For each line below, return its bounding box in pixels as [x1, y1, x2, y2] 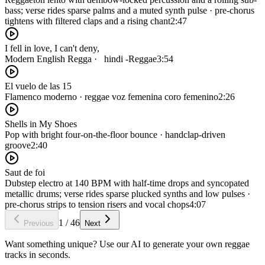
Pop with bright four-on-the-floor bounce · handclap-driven [5, 129, 225, 140]
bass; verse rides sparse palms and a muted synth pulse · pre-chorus [5, 5, 254, 15]
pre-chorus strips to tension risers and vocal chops [5, 199, 189, 209]
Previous [24, 218, 54, 228]
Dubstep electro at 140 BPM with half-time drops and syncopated [5, 177, 249, 188]
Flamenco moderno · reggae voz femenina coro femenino [5, 91, 218, 102]
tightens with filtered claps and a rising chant [5, 15, 170, 26]
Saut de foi [5, 167, 45, 177]
